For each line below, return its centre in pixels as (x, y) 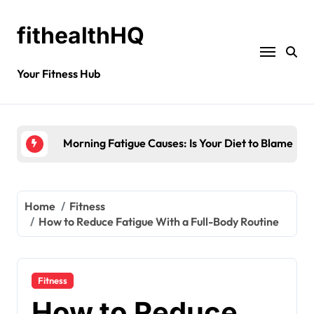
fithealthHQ (81, 35)
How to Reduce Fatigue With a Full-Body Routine (159, 221)
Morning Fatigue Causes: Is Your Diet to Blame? (181, 143)
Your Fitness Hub (59, 74)
